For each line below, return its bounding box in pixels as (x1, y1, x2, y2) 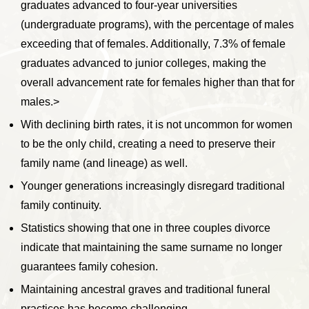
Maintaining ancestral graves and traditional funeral (21, 283, 270, 296)
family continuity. (21, 199, 101, 212)
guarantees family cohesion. (21, 261, 158, 273)
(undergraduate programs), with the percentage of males (21, 19, 294, 31)
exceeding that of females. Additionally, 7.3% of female (21, 38, 286, 50)
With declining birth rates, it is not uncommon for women (21, 119, 292, 131)
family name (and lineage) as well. (21, 157, 188, 170)
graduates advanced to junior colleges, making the (21, 57, 266, 70)
